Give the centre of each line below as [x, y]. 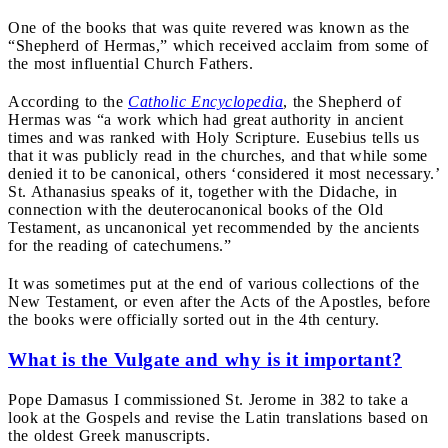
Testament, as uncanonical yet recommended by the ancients [213, 227]
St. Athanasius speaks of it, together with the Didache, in [203, 191]
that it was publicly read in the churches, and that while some [218, 155]
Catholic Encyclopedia [205, 101]
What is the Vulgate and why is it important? [205, 359]
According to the [68, 101]
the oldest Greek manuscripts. [109, 435]
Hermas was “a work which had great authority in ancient [205, 119]
